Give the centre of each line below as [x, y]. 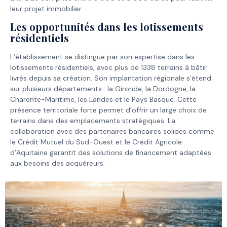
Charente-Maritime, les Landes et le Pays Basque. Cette [103, 100]
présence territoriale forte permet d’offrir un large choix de [108, 110]
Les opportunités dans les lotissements [107, 27]
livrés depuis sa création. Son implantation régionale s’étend [111, 78]
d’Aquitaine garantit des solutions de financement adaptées [111, 153]
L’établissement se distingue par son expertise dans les [102, 57]
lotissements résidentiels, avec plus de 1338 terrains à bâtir [108, 68]
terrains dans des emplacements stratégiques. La [93, 121]
